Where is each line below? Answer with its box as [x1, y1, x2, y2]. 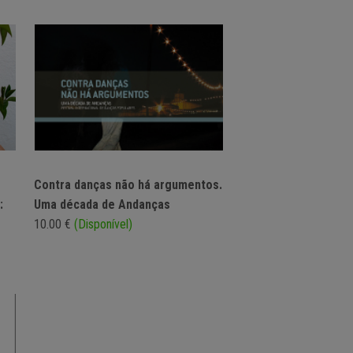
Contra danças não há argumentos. [34, 177, 222, 193]
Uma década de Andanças [34, 197, 170, 213]
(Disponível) [74, 217, 132, 232]
